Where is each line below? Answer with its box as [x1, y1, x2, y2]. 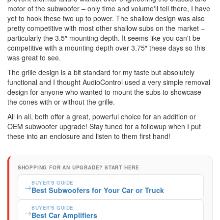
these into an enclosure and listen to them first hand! [7, 131, 170, 141]
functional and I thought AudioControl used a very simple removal [7, 77, 210, 87]
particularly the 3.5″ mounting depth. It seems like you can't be [7, 32, 200, 43]
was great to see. [7, 52, 61, 62]
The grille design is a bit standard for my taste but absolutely [7, 67, 194, 77]
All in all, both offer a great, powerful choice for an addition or [7, 111, 196, 121]
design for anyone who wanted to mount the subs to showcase [7, 86, 201, 97]
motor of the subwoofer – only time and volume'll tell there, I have [7, 3, 210, 13]
